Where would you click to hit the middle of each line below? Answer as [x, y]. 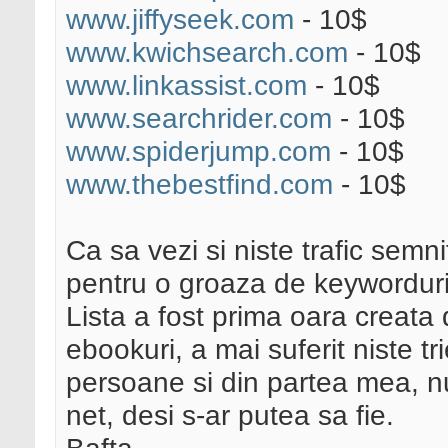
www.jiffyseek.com [180, 19]
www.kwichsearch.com [207, 52]
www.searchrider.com [199, 118]
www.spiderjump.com [198, 151]
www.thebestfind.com [199, 184]
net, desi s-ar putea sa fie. [230, 415]
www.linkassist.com [186, 85]
